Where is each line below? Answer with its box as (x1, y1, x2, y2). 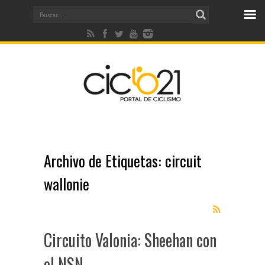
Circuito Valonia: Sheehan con (44, 228, 216, 252)
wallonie (44, 172, 89, 195)
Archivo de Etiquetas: (44, 149, 165, 172)
